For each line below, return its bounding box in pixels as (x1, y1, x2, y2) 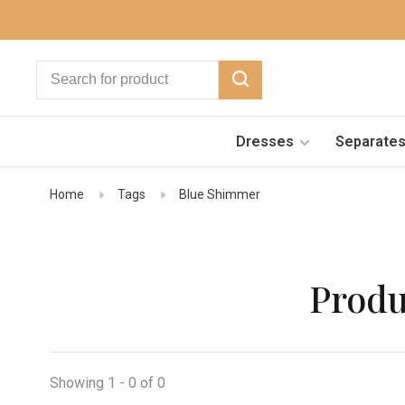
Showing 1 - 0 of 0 (50, 374, 165, 391)
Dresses (235, 132, 294, 150)
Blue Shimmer (179, 187, 260, 202)
